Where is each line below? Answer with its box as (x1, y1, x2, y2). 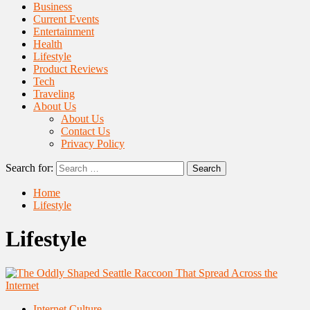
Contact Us (61, 125, 110, 137)
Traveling (33, 88, 75, 100)
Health (33, 38, 62, 50)
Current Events (33, 13, 99, 25)
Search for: (6, 162, 53, 174)
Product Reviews (33, 63, 108, 75)
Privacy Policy (61, 138, 125, 149)
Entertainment (33, 26, 94, 37)
